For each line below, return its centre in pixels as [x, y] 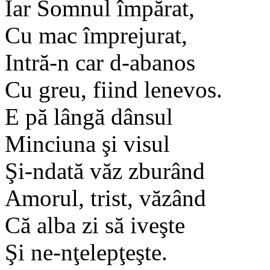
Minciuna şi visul [87, 143]
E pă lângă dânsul [89, 116]
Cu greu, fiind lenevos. [114, 89]
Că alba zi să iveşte [95, 225]
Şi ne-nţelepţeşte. [86, 252]
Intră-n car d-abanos [100, 62]
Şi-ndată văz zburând [105, 171]
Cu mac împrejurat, [96, 35]
